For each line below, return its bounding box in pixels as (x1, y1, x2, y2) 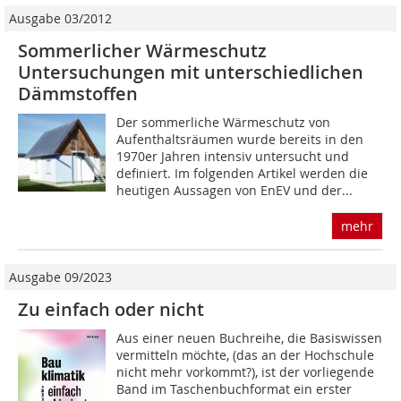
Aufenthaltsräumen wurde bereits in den (116, 131, 364, 149)
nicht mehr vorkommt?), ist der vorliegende (116, 363, 375, 381)
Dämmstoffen (18, 81, 138, 107)
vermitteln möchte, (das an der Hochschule (116, 346, 375, 364)
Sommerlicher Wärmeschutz (18, 38, 267, 64)
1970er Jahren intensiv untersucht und (116, 148, 350, 166)
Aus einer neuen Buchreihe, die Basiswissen (116, 329, 383, 347)
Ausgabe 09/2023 (9, 269, 112, 286)
